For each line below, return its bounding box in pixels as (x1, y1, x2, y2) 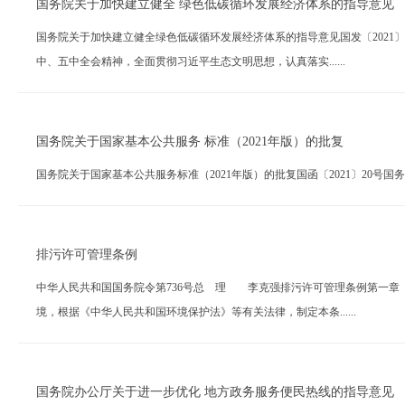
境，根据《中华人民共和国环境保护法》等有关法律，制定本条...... (36, 306, 356, 318)
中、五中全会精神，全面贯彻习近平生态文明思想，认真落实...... (36, 55, 345, 68)
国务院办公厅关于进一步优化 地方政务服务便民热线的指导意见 (36, 385, 394, 399)
